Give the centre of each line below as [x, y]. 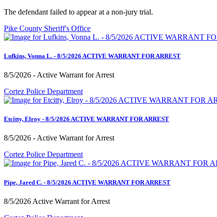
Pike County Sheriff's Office [47, 28]
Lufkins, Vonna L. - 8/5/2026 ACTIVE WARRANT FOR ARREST [92, 56]
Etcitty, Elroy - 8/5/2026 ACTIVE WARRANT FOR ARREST [86, 119]
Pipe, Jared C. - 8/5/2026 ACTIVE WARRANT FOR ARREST [87, 182]
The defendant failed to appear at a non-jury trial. [78, 12]
